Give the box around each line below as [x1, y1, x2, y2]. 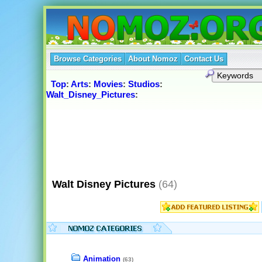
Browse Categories [53, 54, 122, 63]
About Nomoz [127, 54, 178, 63]
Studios [127, 79, 160, 89]
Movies [93, 79, 123, 89]
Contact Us [184, 54, 223, 63]
